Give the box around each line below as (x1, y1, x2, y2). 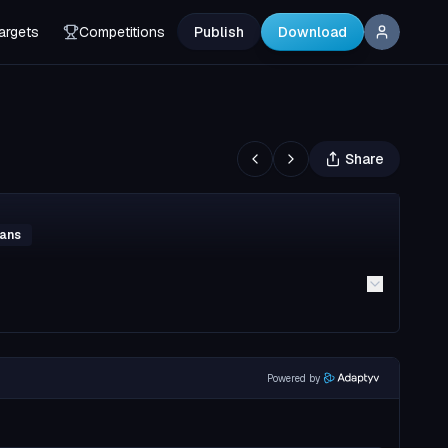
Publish (194, 23, 244, 41)
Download (278, 23, 347, 41)
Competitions (79, 23, 165, 41)
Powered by (266, 371, 320, 385)
